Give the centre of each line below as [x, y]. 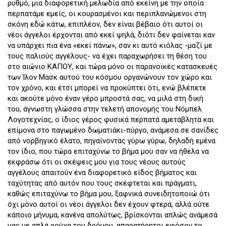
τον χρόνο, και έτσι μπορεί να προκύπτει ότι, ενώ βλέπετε [107, 88]
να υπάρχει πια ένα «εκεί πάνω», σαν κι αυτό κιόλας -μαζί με [110, 46]
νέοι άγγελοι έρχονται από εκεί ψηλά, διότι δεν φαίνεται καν [111, 35]
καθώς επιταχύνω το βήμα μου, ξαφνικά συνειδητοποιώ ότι [109, 194]
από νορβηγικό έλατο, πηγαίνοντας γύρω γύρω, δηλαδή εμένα [111, 141]
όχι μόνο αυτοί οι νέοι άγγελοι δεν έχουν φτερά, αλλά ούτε [108, 205]
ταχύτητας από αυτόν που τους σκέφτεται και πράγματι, [102, 183]
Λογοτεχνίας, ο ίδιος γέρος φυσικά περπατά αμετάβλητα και [111, 120]
